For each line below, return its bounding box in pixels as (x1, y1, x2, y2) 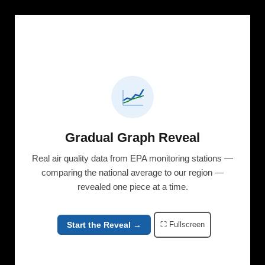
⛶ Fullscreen (160, 220, 205, 230)
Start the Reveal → (66, 219, 141, 230)
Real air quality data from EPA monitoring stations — (32, 153, 233, 164)
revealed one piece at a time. (77, 182, 188, 192)
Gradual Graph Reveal (65, 130, 200, 146)
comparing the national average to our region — (41, 167, 224, 178)
